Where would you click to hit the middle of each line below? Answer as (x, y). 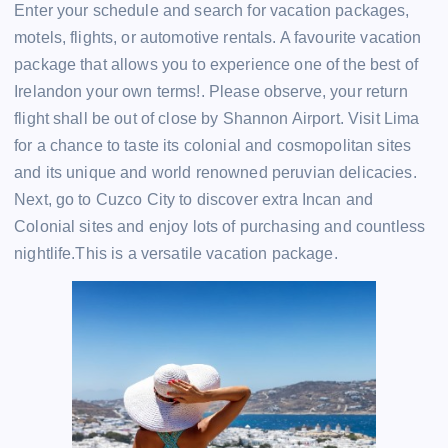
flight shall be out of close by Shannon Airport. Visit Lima (217, 119)
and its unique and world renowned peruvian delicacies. (215, 173)
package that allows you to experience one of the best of (216, 65)
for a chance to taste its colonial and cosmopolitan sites (213, 146)
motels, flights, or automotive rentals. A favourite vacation (218, 38)
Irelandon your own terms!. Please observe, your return (211, 92)
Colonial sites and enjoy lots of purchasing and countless (220, 227)
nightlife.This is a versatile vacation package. (176, 254)
